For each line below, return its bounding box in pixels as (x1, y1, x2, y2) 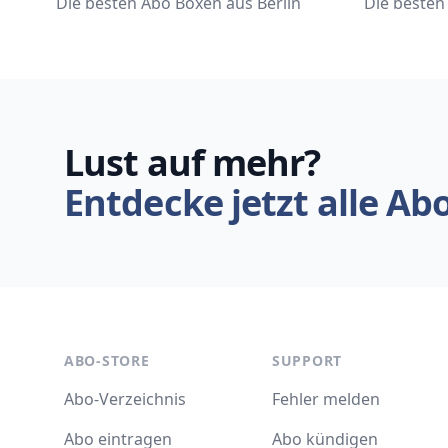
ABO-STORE (64, 351, 150, 370)
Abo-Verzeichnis (64, 388, 186, 410)
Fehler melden (272, 388, 380, 410)
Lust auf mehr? (64, 138, 321, 187)
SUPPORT (272, 351, 342, 370)
